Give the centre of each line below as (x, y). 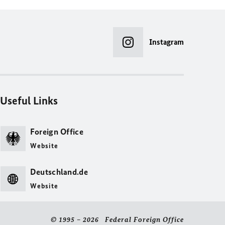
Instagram (166, 42)
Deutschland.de (59, 172)
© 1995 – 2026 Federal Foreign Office (117, 220)
